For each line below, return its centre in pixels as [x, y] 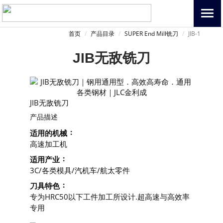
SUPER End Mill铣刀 [151, 34]
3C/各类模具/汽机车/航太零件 [80, 170]
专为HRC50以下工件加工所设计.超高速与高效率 [110, 197]
